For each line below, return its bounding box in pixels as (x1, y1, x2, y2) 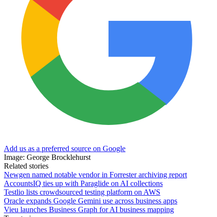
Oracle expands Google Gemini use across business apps (4, 196, 177, 205)
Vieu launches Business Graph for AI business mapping (4, 205, 174, 214)
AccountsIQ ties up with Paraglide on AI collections (4, 179, 163, 187)
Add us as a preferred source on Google (4, 144, 125, 153)
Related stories (4, 161, 48, 170)
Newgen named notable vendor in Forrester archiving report (4, 170, 187, 179)
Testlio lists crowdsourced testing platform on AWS (4, 187, 160, 196)
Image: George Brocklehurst (4, 153, 91, 161)
